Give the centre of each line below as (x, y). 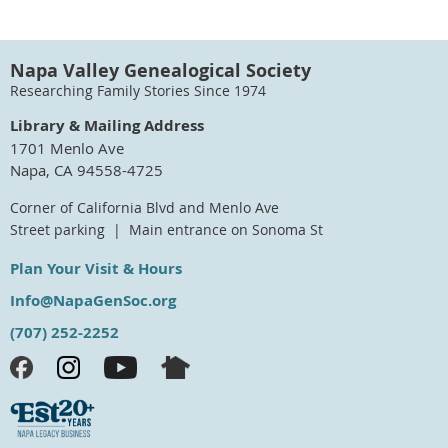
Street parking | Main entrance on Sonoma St (166, 229)
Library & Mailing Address (107, 125)
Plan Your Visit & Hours (96, 268)
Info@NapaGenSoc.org (93, 300)
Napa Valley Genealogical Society (160, 70)
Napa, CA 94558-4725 (86, 169)
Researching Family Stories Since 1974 (138, 90)
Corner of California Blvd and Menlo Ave (144, 207)
